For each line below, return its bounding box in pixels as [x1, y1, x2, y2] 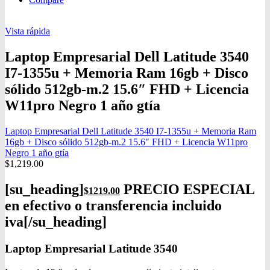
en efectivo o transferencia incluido [5, 198, 222, 214]
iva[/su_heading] [5, 214, 107, 230]
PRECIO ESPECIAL [120, 181, 254, 198]
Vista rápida [5, 26, 50, 37]
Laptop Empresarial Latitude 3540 [5, 242, 178, 256]
